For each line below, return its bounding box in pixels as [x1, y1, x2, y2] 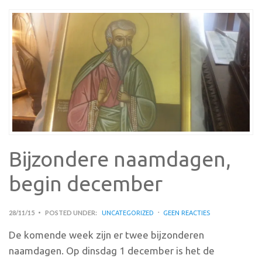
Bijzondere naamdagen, [9, 146, 231, 171]
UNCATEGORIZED [102, 209, 154, 216]
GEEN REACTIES [163, 209, 210, 216]
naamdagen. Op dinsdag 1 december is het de [9, 244, 215, 256]
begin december [9, 171, 163, 195]
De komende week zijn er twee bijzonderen [9, 229, 204, 240]
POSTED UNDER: [45, 208, 97, 216]
